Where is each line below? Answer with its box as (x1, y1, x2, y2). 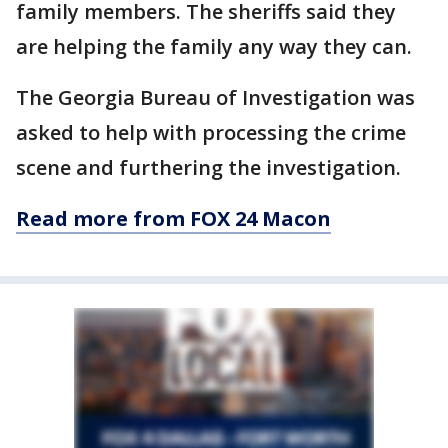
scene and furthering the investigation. (16, 154, 401, 182)
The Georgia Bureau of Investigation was (16, 84, 415, 112)
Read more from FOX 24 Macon (16, 205, 331, 233)
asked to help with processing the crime (16, 119, 406, 147)
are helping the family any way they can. (16, 33, 412, 61)
